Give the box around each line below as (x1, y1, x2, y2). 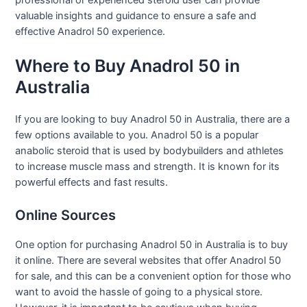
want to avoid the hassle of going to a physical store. (15, 285, 263, 298)
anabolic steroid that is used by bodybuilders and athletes (15, 145, 284, 158)
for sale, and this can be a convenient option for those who (15, 269, 292, 282)
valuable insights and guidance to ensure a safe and (15, 10, 257, 23)
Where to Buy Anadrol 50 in (15, 56, 241, 77)
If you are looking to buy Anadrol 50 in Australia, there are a (15, 113, 291, 126)
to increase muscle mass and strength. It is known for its (15, 160, 280, 173)
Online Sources (15, 206, 116, 223)
